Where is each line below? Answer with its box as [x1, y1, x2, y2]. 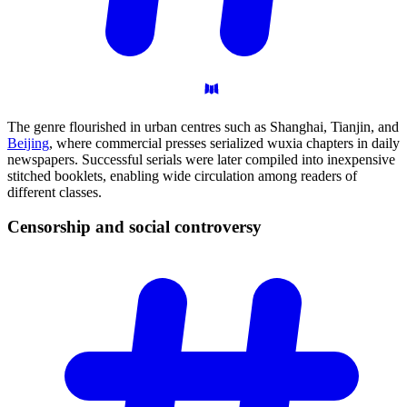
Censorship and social [7, 217, 174, 237]
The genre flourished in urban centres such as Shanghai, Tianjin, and [7, 118, 399, 134]
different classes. [7, 184, 102, 200]
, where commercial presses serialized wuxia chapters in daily [49, 134, 400, 151]
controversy [174, 217, 262, 237]
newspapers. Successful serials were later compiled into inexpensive [7, 151, 395, 167]
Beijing [7, 134, 49, 151]
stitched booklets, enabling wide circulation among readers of [7, 167, 357, 184]
